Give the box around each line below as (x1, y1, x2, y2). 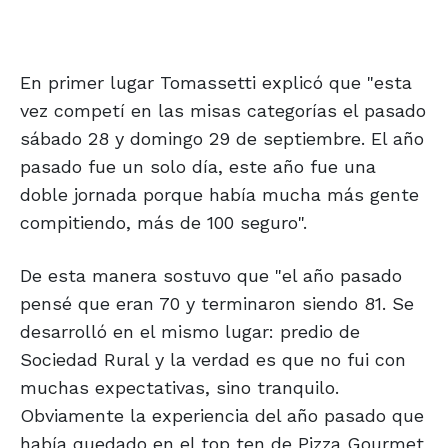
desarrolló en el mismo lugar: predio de (20, 321, 360, 343)
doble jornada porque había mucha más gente (20, 184, 419, 206)
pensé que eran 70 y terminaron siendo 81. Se (20, 293, 414, 315)
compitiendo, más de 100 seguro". (20, 212, 307, 234)
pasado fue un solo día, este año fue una (20, 156, 376, 178)
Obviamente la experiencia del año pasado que (20, 405, 424, 427)
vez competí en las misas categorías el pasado (20, 100, 426, 122)
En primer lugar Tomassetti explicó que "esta (20, 72, 412, 94)
